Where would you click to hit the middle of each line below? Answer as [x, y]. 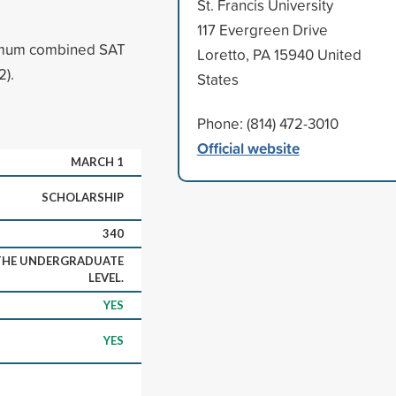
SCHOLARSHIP [83, 197]
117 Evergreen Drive [262, 29]
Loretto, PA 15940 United [279, 54]
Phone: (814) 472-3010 [267, 123]
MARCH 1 [97, 161]
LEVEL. [106, 277]
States [217, 79]
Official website [248, 148]
